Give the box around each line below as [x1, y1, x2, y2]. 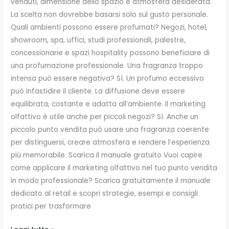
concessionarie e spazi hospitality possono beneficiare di [11, 48, 210, 58]
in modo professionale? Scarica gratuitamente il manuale [11, 176, 211, 186]
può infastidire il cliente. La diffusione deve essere [11, 86, 186, 97]
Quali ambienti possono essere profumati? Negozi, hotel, [11, 22, 208, 33]
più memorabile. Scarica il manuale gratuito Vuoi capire [11, 150, 203, 161]
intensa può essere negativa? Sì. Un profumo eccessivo [11, 74, 204, 84]
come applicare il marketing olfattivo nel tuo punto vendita [11, 163, 218, 173]
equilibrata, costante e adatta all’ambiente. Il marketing [11, 99, 206, 109]
